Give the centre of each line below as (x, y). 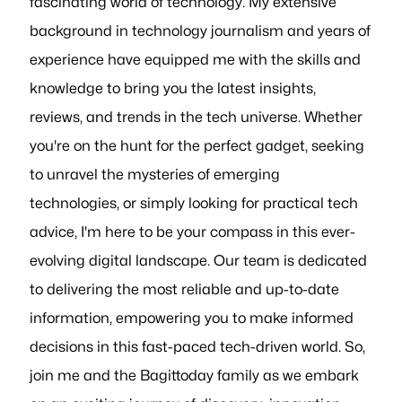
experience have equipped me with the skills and (196, 59)
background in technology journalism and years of (201, 30)
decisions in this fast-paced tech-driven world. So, (198, 346)
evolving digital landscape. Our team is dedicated (199, 260)
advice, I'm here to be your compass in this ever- (193, 231)
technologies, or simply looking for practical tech (194, 202)
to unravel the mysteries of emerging (155, 174)
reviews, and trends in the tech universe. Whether (197, 116)
